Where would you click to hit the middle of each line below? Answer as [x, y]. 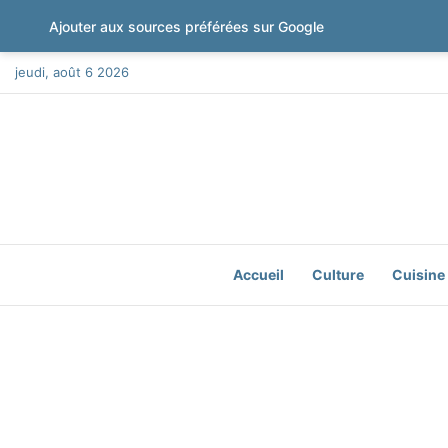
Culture [337, 274]
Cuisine [418, 274]
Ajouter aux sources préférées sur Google [186, 26]
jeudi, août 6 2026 [72, 72]
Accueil [258, 274]
